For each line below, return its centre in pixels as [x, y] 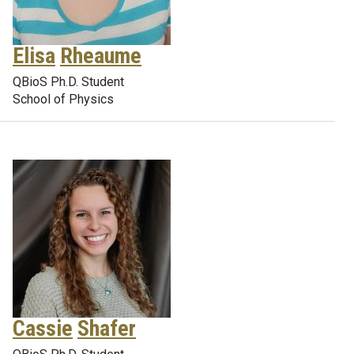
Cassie [43, 328]
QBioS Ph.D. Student [68, 82]
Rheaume [101, 56]
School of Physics [63, 99]
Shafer [107, 328]
